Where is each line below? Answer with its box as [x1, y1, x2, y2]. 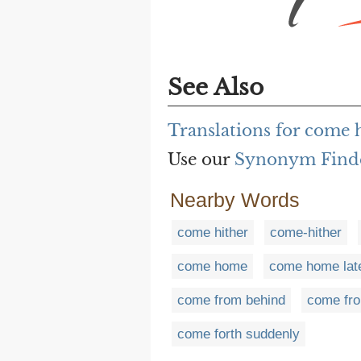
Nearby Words [170, 189, 300, 212]
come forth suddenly [177, 326, 300, 342]
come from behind [177, 293, 285, 309]
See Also [168, 73, 263, 102]
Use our [168, 150, 234, 170]
